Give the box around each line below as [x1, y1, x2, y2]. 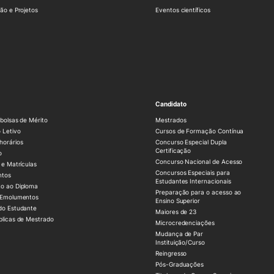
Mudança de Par [155, 230, 204, 237]
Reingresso [155, 250, 187, 257]
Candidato [155, 100, 187, 108]
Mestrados [155, 116, 187, 124]
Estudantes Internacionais [155, 177, 231, 185]
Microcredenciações [155, 219, 215, 226]
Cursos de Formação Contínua [155, 127, 244, 135]
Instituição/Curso [155, 239, 205, 246]
